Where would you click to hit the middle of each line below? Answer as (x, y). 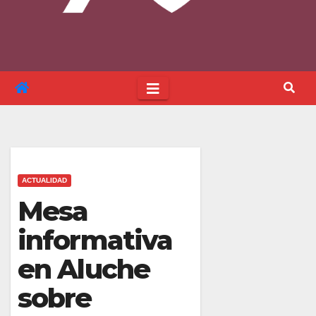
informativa (95, 240)
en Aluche (84, 269)
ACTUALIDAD (44, 180)
